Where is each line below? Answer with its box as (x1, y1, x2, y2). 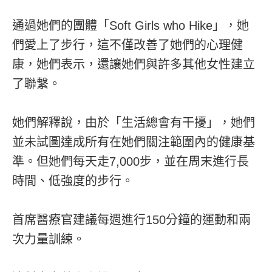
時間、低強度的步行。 (12, 174, 134, 188)
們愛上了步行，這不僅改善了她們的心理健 (12, 38, 243, 52)
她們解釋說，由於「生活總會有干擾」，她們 (12, 115, 255, 129)
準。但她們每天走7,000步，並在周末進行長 (12, 154, 249, 168)
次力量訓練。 (12, 232, 85, 246)
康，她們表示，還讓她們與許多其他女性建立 (12, 57, 255, 71)
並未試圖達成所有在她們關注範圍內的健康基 (12, 135, 255, 149)
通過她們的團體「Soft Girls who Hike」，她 (12, 18, 249, 32)
